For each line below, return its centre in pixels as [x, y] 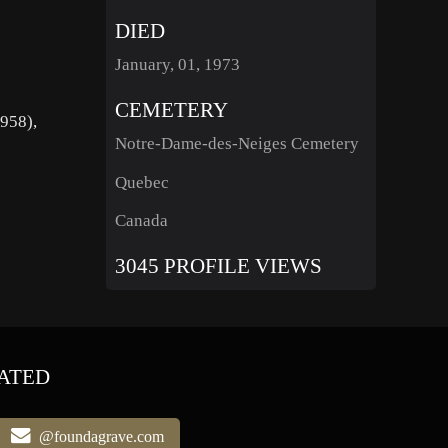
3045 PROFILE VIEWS [218, 266]
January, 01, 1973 [177, 64]
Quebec [141, 182]
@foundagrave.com [98, 436]
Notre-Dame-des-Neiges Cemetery [236, 143]
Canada [141, 221]
